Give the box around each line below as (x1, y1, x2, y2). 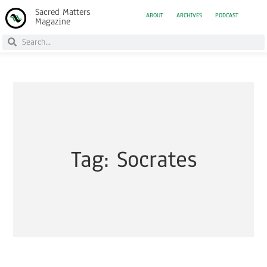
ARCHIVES (176, 11, 203, 20)
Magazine (35, 15, 71, 27)
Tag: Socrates (70, 144, 197, 175)
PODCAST (215, 11, 239, 20)
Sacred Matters (35, 5, 91, 18)
